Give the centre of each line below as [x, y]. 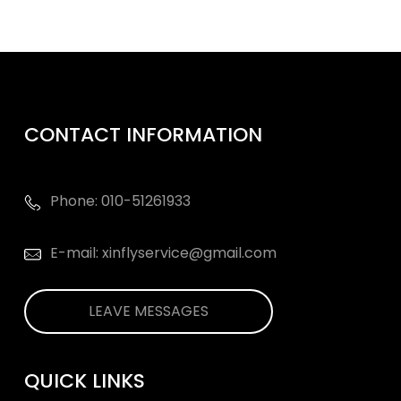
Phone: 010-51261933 [120, 201]
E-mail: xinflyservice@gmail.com [163, 253]
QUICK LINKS [84, 381]
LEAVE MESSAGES [148, 311]
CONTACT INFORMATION [143, 135]
